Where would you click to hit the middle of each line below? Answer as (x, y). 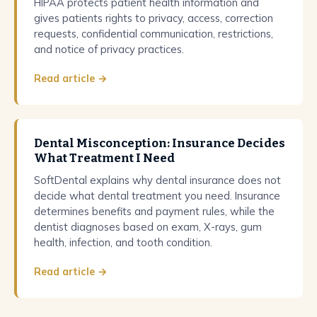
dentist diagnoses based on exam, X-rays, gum (148, 226)
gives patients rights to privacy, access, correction (154, 18)
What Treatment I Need (104, 157)
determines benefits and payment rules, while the (154, 211)
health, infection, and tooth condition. (123, 242)
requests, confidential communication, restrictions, (154, 33)
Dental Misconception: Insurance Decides (160, 143)
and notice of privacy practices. (109, 49)
